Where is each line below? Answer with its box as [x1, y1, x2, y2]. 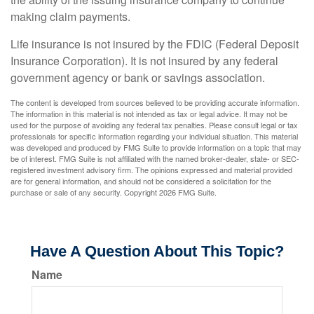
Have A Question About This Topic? [30, 243, 284, 260]
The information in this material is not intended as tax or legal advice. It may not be [11, 108, 287, 119]
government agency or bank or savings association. [11, 69, 265, 86]
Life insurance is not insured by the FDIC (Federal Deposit [11, 36, 299, 52]
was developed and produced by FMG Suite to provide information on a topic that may [11, 142, 301, 153]
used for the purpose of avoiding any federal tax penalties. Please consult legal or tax [11, 119, 298, 130]
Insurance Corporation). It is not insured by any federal [11, 53, 278, 69]
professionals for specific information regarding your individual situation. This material [11, 130, 298, 142]
